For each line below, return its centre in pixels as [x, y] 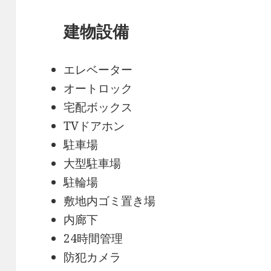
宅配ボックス [98, 107]
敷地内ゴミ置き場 [110, 201]
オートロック [98, 88]
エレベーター [98, 69]
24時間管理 [93, 238]
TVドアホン [94, 126]
